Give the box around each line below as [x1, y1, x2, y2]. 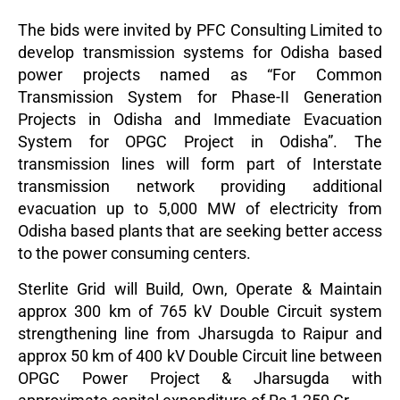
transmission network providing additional [18, 177, 382, 196]
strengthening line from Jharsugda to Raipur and [18, 324, 382, 344]
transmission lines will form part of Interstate [18, 154, 382, 174]
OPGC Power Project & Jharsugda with [18, 369, 382, 388]
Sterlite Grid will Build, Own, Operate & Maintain [18, 279, 382, 299]
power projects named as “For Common [18, 65, 382, 85]
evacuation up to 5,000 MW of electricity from [18, 199, 382, 219]
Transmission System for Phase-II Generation [18, 87, 382, 107]
